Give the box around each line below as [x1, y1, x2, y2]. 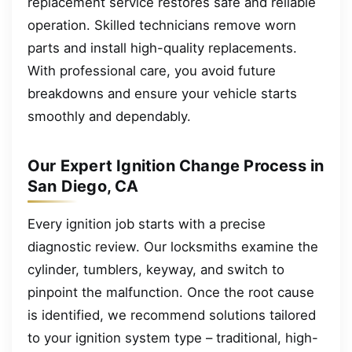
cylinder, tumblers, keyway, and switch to [27, 261, 284, 277]
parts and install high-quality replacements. [27, 39, 297, 56]
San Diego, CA [27, 177, 139, 196]
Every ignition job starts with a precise [27, 215, 266, 232]
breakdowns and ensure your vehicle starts [27, 85, 297, 101]
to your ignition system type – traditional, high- [27, 329, 318, 346]
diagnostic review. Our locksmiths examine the [27, 238, 318, 255]
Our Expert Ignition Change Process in [27, 156, 324, 175]
